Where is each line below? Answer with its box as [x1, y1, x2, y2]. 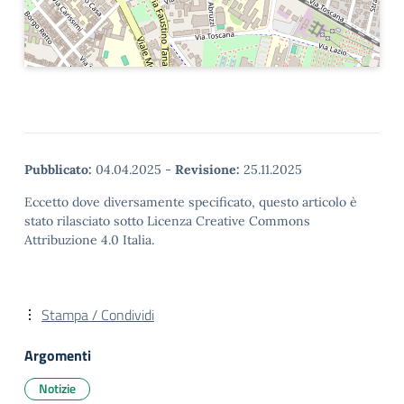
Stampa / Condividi [41, 304, 154, 326]
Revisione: [175, 161, 240, 179]
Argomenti [24, 344, 91, 367]
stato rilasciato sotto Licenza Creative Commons [24, 213, 310, 230]
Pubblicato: [24, 161, 92, 179]
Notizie [39, 379, 76, 399]
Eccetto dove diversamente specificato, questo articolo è [24, 194, 357, 211]
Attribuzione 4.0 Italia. [24, 232, 154, 249]
